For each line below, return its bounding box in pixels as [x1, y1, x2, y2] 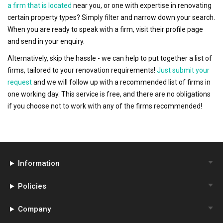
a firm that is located [7, 1, 72, 10]
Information [17, 159, 60, 168]
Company [17, 205, 51, 214]
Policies [17, 182, 46, 191]
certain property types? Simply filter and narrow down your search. [7, 13, 215, 22]
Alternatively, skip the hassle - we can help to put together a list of [7, 54, 212, 63]
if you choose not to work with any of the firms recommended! [7, 102, 202, 111]
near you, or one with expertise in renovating [73, 1, 212, 10]
